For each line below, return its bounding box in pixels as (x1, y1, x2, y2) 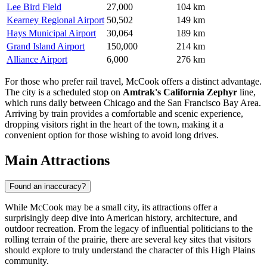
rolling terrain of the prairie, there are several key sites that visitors (5, 234, 251, 245)
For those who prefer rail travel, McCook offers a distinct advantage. (5, 76, 262, 86)
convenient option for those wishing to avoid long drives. (5, 129, 219, 140)
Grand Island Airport (7, 41, 85, 51)
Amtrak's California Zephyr (123, 86, 237, 97)
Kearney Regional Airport (7, 14, 104, 25)
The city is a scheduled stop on (5, 86, 123, 97)
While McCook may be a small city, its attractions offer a (5, 202, 218, 213)
